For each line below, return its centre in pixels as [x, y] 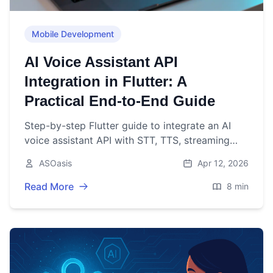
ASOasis [55, 163]
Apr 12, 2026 [223, 163]
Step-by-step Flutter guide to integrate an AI [128, 126]
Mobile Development [73, 34]
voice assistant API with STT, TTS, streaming [127, 140]
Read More [49, 187]
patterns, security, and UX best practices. [119, 155]
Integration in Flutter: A [105, 82]
